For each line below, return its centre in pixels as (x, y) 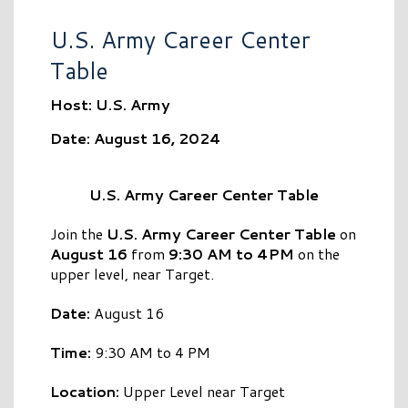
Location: (85, 392)
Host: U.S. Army (110, 104)
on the (317, 254)
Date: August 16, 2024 (136, 138)
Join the (78, 234)
